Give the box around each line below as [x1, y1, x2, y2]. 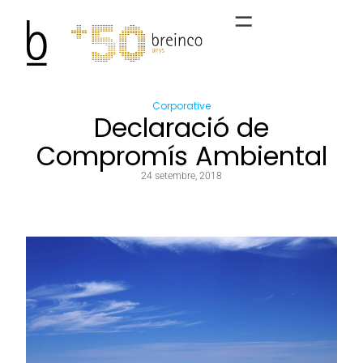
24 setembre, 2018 [141, 170, 222, 181]
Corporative [152, 99, 211, 113]
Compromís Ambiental [36, 138, 327, 174]
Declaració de [94, 109, 269, 146]
